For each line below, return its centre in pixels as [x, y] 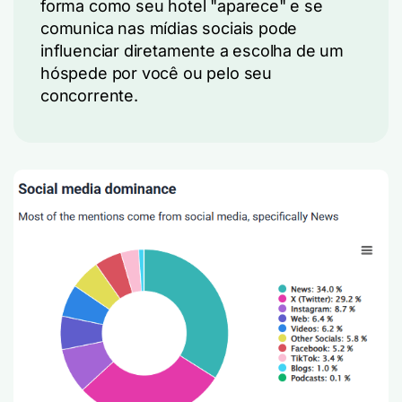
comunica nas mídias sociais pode [169, 28]
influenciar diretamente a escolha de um [192, 51]
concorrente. [89, 96]
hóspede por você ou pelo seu [156, 73]
